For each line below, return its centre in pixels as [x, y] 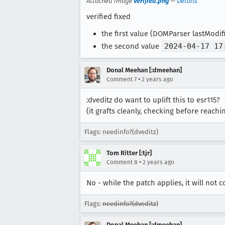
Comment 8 [122, 162]
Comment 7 [122, 80]
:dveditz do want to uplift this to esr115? [153, 100]
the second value [131, 46]
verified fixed [108, 16]
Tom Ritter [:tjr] [129, 153]
